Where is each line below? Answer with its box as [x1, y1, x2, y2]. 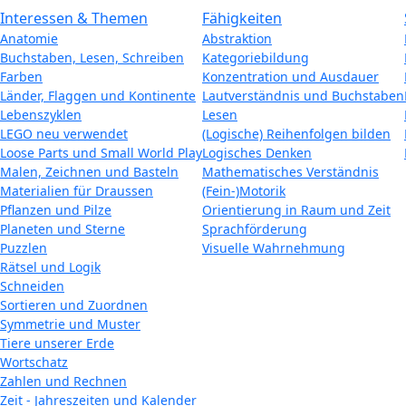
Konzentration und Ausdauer [202, 68, 379, 85]
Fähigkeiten [202, 8, 282, 28]
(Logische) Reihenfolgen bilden [202, 125, 391, 142]
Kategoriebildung [202, 49, 309, 66]
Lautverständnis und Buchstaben [202, 87, 404, 104]
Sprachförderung [202, 220, 307, 237]
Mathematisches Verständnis [202, 163, 379, 180]
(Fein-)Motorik [202, 182, 285, 199]
